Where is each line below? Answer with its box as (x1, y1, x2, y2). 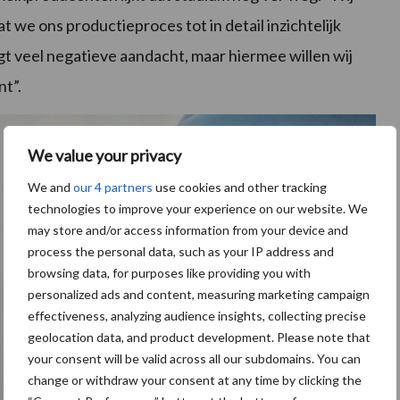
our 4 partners (73, 179, 153, 195)
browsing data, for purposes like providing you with (28, 265, 311, 280)
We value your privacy (28, 146, 181, 165)
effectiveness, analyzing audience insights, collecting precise (28, 308, 366, 323)
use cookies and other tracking (153, 179, 327, 195)
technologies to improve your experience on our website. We (28, 201, 368, 216)
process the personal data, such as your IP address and (28, 244, 334, 259)
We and (28, 179, 73, 195)
